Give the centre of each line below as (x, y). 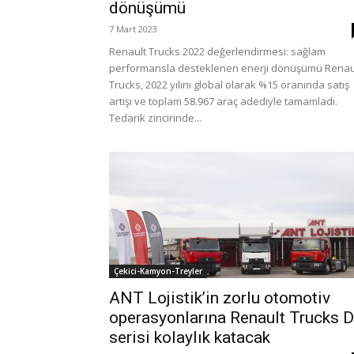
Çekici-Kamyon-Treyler (158, 271)
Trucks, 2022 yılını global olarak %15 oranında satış (229, 85)
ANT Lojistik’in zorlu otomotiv (220, 298)
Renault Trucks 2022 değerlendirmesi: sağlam (217, 51)
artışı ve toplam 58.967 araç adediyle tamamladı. (223, 101)
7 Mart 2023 (133, 29)
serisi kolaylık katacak (190, 337)
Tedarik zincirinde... (155, 118)
